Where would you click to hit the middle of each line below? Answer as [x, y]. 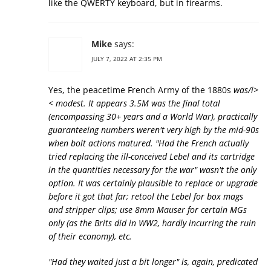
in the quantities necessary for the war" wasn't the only [152, 170]
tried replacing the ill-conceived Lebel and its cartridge [152, 156]
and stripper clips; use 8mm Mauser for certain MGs [148, 210]
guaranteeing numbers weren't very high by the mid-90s [154, 130]
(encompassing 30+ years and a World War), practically [153, 116]
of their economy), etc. [90, 236]
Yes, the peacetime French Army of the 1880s [141, 90]
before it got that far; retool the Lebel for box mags [146, 196]
